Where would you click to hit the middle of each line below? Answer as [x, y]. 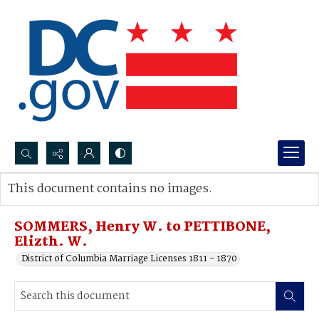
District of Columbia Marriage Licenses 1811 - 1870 [129, 259]
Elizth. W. [51, 242]
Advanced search [59, 203]
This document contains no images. [110, 189]
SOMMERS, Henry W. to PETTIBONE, [142, 227]
